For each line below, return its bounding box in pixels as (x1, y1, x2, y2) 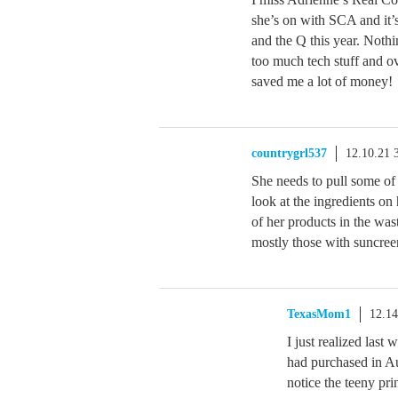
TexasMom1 (287, 307, 351, 321)
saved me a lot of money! (251, 74, 393, 89)
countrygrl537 (251, 147, 327, 160)
